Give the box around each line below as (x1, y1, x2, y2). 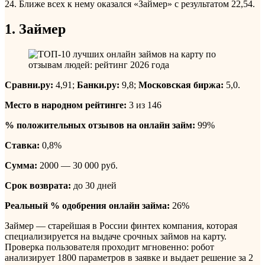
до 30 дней (71, 180, 117, 190)
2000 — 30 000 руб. (37, 160, 118, 170)
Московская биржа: (138, 79, 224, 90)
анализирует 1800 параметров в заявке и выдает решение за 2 (5, 252, 253, 263)
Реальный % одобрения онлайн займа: (5, 200, 170, 211)
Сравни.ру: (5, 79, 53, 90)
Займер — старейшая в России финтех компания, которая (5, 220, 237, 231)
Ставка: (5, 140, 40, 150)
